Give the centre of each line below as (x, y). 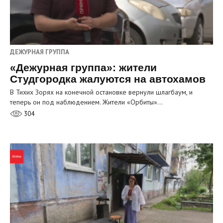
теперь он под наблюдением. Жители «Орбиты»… (86, 102)
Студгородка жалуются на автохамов (108, 79)
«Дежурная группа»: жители (83, 68)
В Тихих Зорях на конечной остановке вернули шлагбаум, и (101, 92)
